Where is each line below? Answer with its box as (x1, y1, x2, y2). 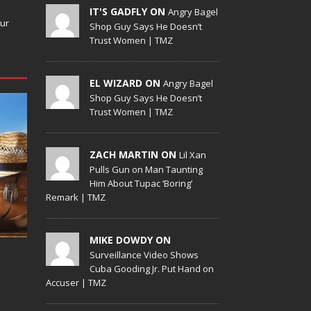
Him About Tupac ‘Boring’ (90, 176, 193, 190)
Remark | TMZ (46, 190, 106, 203)
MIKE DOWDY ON (90, 233, 171, 246)
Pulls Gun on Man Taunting (90, 162, 203, 176)
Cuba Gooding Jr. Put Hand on (90, 262, 215, 275)
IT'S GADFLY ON (90, 4, 169, 18)
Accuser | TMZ (46, 276, 107, 289)
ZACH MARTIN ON (90, 147, 180, 161)
